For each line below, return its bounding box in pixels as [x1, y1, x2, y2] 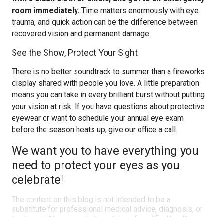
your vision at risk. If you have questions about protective [12, 102, 205, 111]
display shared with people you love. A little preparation [12, 78, 199, 88]
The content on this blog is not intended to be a [12, 195, 170, 204]
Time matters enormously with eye [79, 6, 199, 15]
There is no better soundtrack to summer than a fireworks [12, 67, 205, 76]
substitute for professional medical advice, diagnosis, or [12, 204, 202, 214]
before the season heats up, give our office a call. [12, 125, 177, 134]
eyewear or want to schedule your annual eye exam [12, 113, 184, 123]
